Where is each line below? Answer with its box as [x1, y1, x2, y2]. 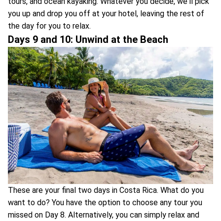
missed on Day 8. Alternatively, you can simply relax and [8, 210, 199, 220]
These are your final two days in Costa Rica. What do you [8, 185, 204, 195]
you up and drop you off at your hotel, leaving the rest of [8, 9, 204, 19]
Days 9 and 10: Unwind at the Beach [8, 34, 168, 46]
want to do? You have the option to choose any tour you [8, 197, 202, 207]
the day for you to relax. [8, 21, 91, 31]
